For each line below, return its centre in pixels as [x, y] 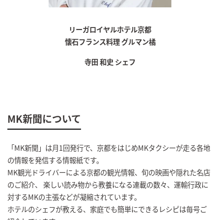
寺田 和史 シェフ [110, 61]
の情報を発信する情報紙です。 [55, 160]
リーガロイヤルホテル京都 [110, 29]
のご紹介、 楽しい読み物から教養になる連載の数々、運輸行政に [108, 185]
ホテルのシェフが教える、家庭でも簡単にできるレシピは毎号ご [107, 209]
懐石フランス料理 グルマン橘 [110, 41]
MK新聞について [44, 118]
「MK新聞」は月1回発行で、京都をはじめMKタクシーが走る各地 [109, 148]
